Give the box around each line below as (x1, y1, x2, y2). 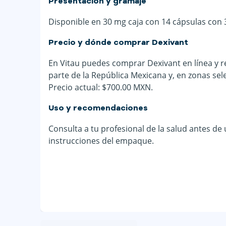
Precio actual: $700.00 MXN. (48, 81, 153, 93)
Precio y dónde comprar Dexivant (48, 38, 188, 47)
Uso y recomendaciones (48, 104, 148, 112)
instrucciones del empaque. (48, 135, 154, 146)
